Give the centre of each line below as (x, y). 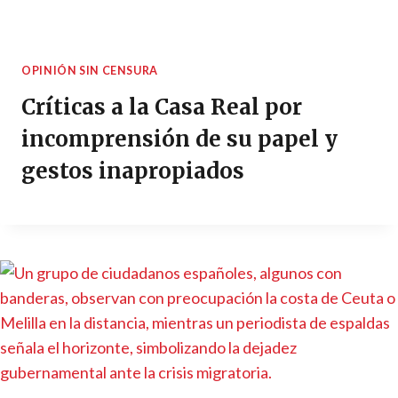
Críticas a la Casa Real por (162, 107)
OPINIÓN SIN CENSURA (90, 71)
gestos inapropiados (133, 171)
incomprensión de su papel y (179, 139)
